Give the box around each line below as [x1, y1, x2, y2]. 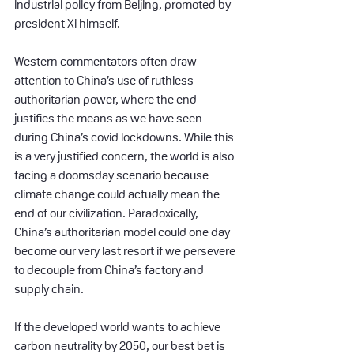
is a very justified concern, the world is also [14, 149, 236, 163]
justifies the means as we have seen [14, 111, 205, 125]
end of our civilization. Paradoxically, [14, 205, 201, 220]
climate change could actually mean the [14, 186, 222, 201]
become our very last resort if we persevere [14, 243, 238, 258]
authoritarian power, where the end [14, 92, 199, 106]
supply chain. [14, 281, 84, 296]
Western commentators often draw [14, 54, 199, 68]
